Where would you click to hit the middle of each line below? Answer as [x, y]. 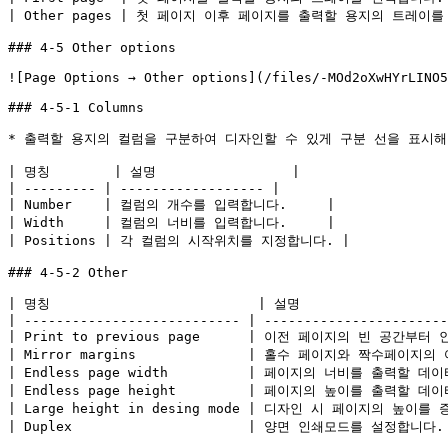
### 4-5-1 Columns [76, 107]
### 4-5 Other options [92, 47]
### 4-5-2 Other [68, 272]
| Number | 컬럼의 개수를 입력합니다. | [171, 204]
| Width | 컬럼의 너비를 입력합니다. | [171, 222]
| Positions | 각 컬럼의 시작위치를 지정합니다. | [179, 240]
